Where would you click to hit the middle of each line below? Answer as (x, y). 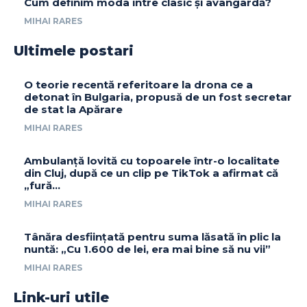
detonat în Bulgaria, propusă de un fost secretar (158, 97)
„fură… (42, 186)
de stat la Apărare (73, 110)
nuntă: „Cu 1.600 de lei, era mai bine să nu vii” (147, 249)
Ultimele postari (74, 51)
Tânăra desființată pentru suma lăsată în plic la (152, 237)
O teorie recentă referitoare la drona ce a (138, 85)
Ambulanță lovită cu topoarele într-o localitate (152, 161)
